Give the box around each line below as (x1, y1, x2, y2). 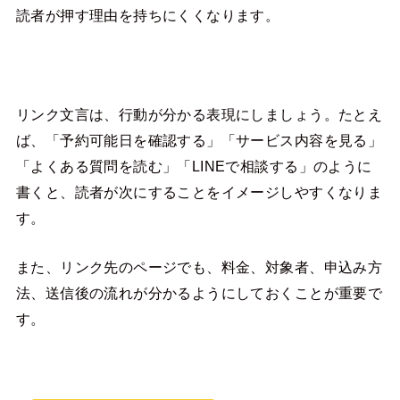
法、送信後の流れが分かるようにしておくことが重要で (15, 285, 383, 302)
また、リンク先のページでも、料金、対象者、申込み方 (15, 259, 383, 276)
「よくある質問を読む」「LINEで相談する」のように (15, 158, 372, 175)
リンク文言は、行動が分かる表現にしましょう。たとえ (15, 106, 383, 123)
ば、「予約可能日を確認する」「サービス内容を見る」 (15, 132, 383, 149)
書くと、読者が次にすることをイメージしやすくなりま (15, 184, 383, 201)
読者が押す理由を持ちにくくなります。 (15, 7, 280, 24)
